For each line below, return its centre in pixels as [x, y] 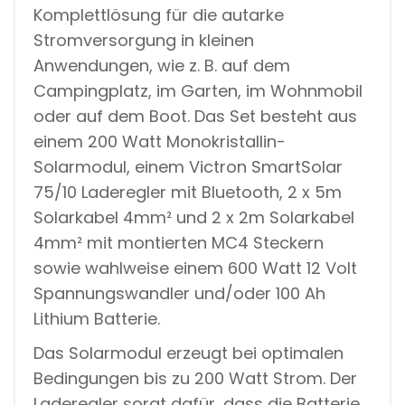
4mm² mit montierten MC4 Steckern [179, 242]
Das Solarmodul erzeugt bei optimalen [188, 353]
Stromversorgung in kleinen [144, 40]
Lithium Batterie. [97, 318]
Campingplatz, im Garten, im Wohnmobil [198, 90]
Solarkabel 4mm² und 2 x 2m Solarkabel [194, 217]
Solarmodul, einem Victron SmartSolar [188, 166]
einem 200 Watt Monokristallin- [160, 141]
